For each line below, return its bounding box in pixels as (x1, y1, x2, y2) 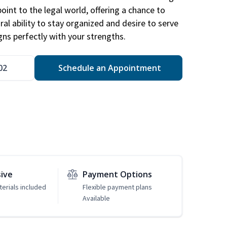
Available (82, 194, 110, 203)
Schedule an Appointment (56, 62, 161, 74)
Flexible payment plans (82, 182, 152, 192)
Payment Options (82, 169, 152, 180)
